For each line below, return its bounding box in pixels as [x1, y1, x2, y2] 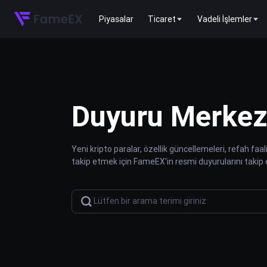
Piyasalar [99, 13, 133, 24]
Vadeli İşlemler [197, 13, 252, 24]
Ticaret [148, 13, 176, 24]
